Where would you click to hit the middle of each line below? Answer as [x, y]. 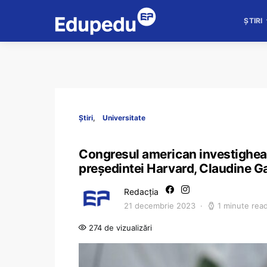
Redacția [141, 192]
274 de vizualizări [119, 228]
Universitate [124, 118]
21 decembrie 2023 [160, 206]
